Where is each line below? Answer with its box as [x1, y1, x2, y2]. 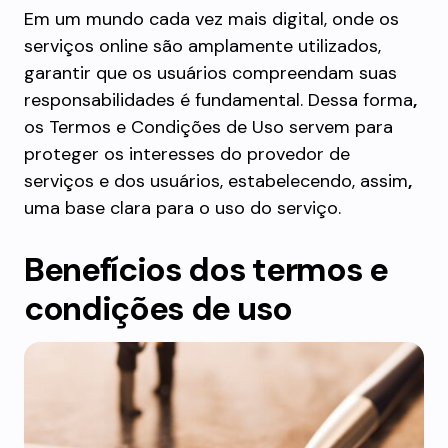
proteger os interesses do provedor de [24, 142, 350, 166]
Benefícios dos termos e [24, 248, 388, 291]
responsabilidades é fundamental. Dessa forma [24, 88, 413, 112]
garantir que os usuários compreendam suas [24, 61, 397, 85]
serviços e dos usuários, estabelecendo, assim [24, 169, 408, 193]
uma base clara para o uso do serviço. [24, 196, 341, 220]
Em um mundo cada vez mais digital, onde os [24, 7, 399, 31]
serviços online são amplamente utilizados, [24, 34, 381, 58]
